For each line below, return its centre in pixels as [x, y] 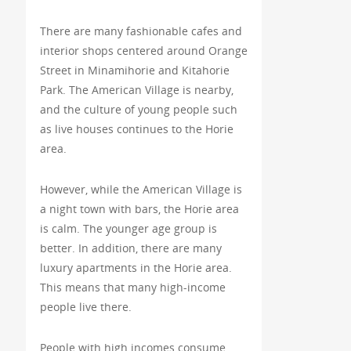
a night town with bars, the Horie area [139, 209]
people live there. [85, 307]
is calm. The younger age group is [128, 229]
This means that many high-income [132, 288]
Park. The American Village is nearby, [136, 90]
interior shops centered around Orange [143, 51]
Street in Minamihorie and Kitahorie [134, 71]
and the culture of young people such [138, 110]
